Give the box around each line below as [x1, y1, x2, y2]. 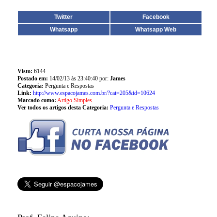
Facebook [142, 14, 170, 20]
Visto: [17, 68, 32, 75]
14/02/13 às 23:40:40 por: [49, 75, 110, 82]
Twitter [54, 14, 73, 20]
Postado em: [17, 75, 49, 82]
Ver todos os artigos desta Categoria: [17, 104, 108, 111]
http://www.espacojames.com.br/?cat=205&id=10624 [32, 90, 155, 96]
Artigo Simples [57, 97, 92, 104]
